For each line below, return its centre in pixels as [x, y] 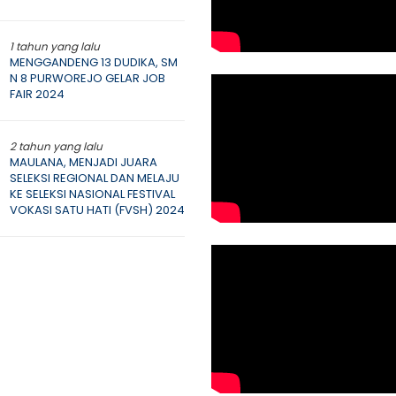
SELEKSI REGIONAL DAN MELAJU [94, 178]
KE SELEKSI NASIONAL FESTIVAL [92, 194]
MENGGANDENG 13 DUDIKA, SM [93, 62]
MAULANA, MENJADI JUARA [83, 162]
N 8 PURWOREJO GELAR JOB [87, 78]
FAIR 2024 [37, 94]
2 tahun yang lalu [56, 146]
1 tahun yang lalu [54, 46]
